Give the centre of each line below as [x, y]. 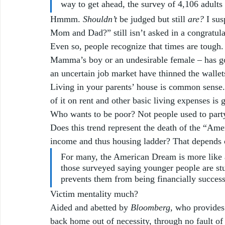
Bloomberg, [152, 207]
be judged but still [152, 19]
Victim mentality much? [95, 194]
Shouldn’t [100, 19]
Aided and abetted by [89, 207]
